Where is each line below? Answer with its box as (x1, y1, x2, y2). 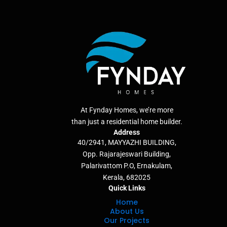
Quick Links (108, 184, 145, 193)
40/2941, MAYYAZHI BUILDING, (77, 138, 176, 147)
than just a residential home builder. (71, 118, 182, 126)
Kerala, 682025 (103, 173, 150, 182)
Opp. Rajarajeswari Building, (83, 150, 171, 159)
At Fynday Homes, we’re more (80, 106, 173, 115)
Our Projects (104, 215, 149, 226)
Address (113, 128, 140, 137)
